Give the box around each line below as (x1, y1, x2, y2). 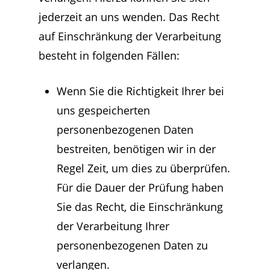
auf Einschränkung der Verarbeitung (39, 29, 221, 43)
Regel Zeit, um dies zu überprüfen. (57, 161, 230, 175)
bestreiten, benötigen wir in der (57, 142, 216, 156)
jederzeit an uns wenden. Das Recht (39, 10, 219, 24)
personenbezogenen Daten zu (57, 238, 208, 253)
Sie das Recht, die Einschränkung (57, 199, 223, 214)
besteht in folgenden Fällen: (39, 48, 180, 63)
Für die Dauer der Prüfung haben (57, 180, 224, 195)
